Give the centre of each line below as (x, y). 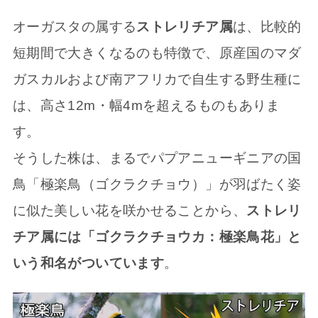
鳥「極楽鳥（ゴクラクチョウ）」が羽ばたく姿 (157, 184)
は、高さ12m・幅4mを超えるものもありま (146, 105)
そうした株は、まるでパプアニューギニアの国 (157, 158)
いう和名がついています (88, 263)
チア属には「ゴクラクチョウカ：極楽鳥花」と (157, 236)
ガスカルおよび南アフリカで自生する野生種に (157, 79)
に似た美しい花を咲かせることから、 (130, 210)
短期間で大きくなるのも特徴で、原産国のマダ (157, 53)
